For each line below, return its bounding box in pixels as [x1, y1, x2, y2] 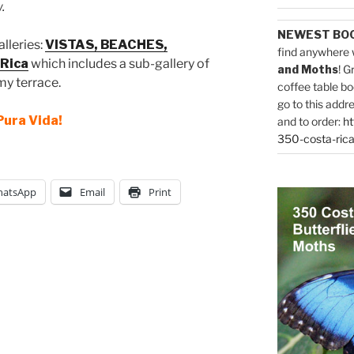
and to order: [277, 115, 343, 129]
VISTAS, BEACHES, [45, 37, 168, 53]
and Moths [277, 62, 338, 77]
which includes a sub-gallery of [28, 56, 209, 72]
